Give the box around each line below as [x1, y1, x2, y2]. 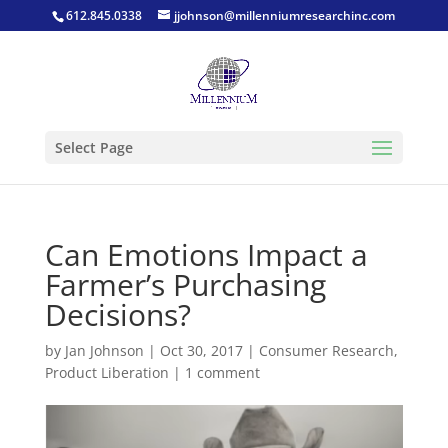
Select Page [54, 138, 133, 157]
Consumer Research [258, 341, 394, 360]
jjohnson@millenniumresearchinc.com [174, 7, 396, 24]
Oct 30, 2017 [159, 341, 243, 360]
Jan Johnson [64, 341, 144, 360]
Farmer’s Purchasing [44, 264, 326, 305]
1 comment [184, 363, 260, 382]
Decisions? [44, 294, 191, 335]
